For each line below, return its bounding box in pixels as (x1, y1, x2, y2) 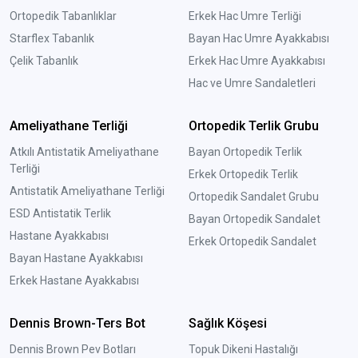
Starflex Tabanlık (10, 32, 94, 46)
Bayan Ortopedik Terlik (188, 145, 302, 159)
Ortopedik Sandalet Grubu (188, 190, 319, 204)
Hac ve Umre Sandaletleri (188, 77, 316, 90)
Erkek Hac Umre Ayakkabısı (188, 54, 325, 68)
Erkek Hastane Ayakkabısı (10, 274, 139, 288)
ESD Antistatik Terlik (10, 207, 111, 221)
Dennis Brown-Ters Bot (10, 316, 145, 332)
